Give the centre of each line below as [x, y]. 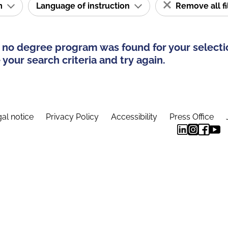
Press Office [193, 117]
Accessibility [135, 117]
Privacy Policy [73, 117]
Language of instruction [84, 6]
